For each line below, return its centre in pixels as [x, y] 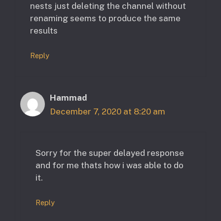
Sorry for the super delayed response [110, 153]
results [44, 30]
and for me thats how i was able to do [110, 165]
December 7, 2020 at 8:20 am [108, 112]
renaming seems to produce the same [105, 18]
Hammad [68, 98]
